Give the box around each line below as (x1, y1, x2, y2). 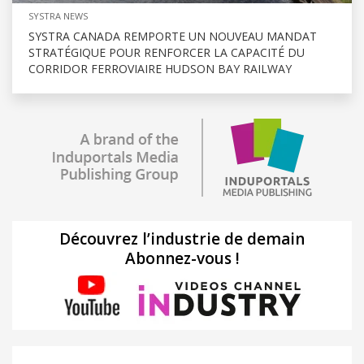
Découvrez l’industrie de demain (59, 227, 305, 249)
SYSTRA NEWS (28, 9, 88, 22)
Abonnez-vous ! (124, 247, 240, 269)
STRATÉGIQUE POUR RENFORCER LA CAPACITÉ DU (28, 44, 305, 60)
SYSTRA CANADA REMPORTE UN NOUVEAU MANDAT (28, 28, 317, 44)
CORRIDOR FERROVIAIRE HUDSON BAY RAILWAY (28, 60, 292, 76)
